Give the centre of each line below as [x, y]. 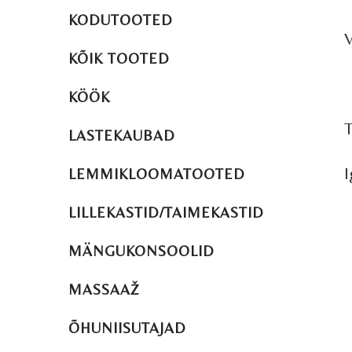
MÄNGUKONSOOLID [141, 251]
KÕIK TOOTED [119, 58]
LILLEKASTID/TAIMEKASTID [166, 212]
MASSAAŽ [104, 289]
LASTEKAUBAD [122, 135]
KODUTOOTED [121, 20]
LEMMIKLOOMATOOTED [157, 174]
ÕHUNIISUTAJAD [127, 328]
